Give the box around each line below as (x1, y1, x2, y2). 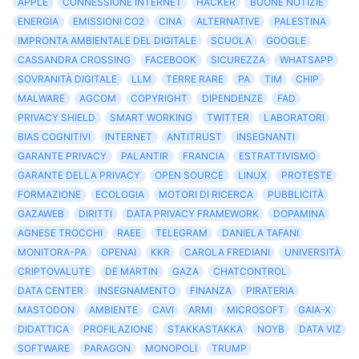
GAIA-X (298, 304, 332, 317)
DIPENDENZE (201, 92, 263, 105)
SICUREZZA (210, 54, 265, 67)
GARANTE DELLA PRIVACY (18, 169, 141, 182)
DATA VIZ (298, 323, 341, 336)
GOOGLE (265, 34, 306, 47)
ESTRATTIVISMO (238, 150, 316, 163)
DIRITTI (79, 208, 113, 220)
